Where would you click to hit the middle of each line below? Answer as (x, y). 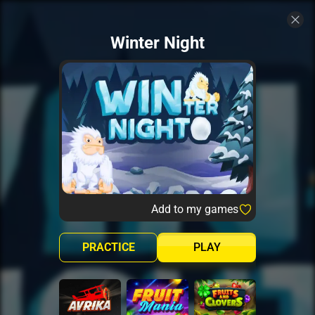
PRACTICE (108, 247)
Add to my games (195, 209)
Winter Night (157, 43)
